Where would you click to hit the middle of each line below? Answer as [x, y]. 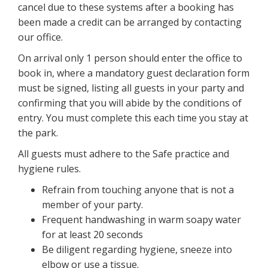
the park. [38, 133]
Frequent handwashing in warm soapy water [141, 219]
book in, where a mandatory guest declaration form [134, 73]
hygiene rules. [49, 168]
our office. [40, 37]
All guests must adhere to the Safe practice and [124, 153]
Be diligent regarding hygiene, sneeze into [137, 249]
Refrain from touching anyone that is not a [138, 189]
